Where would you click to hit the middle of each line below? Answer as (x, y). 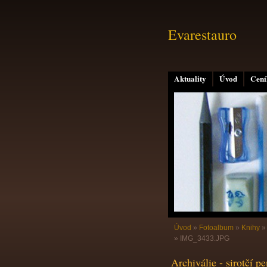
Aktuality (190, 79)
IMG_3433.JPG (205, 238)
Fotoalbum (216, 228)
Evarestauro (202, 35)
